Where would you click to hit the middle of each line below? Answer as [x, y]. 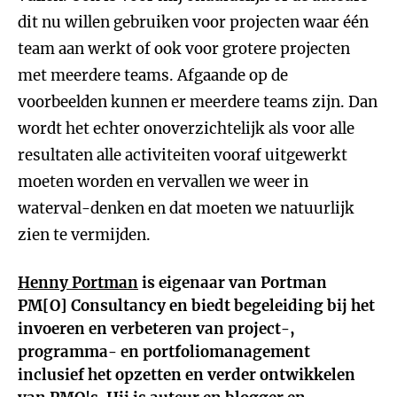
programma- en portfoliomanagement [164, 352]
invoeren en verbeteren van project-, [156, 329]
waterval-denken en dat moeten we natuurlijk [186, 208]
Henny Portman [78, 283]
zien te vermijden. [84, 235]
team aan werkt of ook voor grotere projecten [184, 49]
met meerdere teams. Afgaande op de [153, 75]
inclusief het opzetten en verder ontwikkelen [187, 375]
